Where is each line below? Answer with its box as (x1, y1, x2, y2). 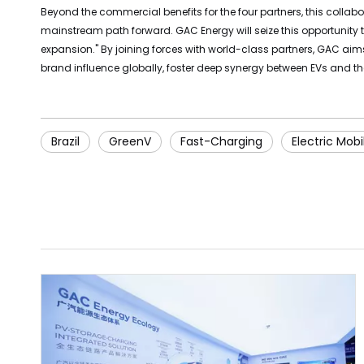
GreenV (109, 133, 151, 149)
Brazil (51, 133, 80, 149)
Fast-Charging (180, 133, 262, 149)
